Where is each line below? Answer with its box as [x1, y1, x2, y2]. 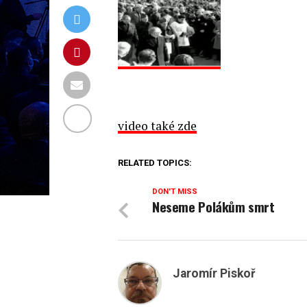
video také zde [118, 118, 197, 134]
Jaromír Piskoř [173, 267, 255, 280]
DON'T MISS [152, 187, 197, 196]
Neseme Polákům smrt [152, 197, 275, 217]
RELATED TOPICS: [118, 158, 192, 168]
